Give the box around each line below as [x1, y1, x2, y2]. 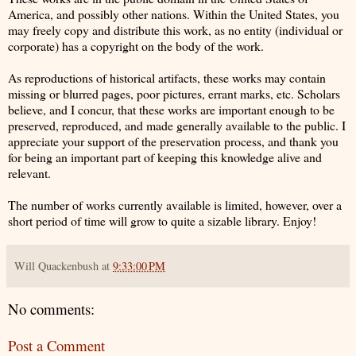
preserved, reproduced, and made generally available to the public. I [8, 116, 346, 133]
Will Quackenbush [14, 257, 99, 273]
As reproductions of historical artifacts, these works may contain [8, 68, 326, 86]
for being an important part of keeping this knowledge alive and [8, 148, 322, 165]
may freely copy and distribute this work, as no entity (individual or [8, 21, 342, 38]
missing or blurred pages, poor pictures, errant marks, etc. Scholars [8, 84, 340, 102]
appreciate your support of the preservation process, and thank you [8, 132, 339, 149]
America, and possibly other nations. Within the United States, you [8, 5, 339, 22]
